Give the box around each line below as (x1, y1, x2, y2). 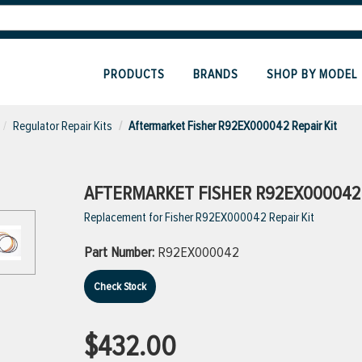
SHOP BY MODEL (267, 66, 357, 82)
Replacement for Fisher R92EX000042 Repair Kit (84, 209, 314, 225)
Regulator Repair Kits (13, 118, 112, 134)
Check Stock (94, 280, 146, 293)
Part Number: (84, 243, 158, 261)
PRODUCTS (103, 66, 165, 82)
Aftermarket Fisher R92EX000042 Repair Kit (128, 118, 337, 134)
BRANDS (193, 66, 238, 82)
